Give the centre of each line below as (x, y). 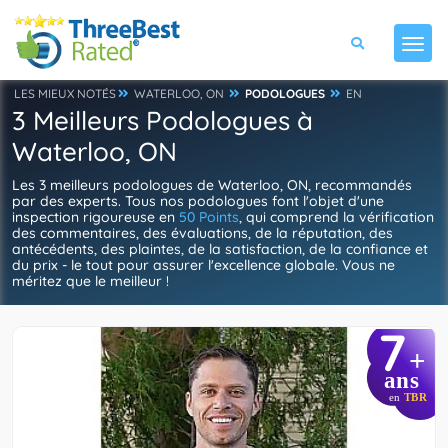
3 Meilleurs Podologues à (162, 120)
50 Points (209, 217)
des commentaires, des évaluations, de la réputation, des (202, 233)
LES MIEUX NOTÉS (65, 93)
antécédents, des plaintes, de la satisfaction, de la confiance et (220, 249)
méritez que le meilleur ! (90, 281)
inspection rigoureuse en (95, 217)
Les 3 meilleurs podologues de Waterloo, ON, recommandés (212, 185)
